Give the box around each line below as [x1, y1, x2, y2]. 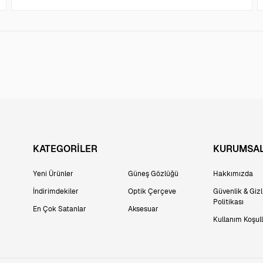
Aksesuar [127, 205, 159, 214]
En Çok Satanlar [33, 205, 86, 214]
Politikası [213, 198, 244, 207]
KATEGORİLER [33, 143, 97, 155]
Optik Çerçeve [127, 187, 176, 196]
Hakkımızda [213, 170, 254, 178]
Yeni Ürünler [33, 170, 73, 178]
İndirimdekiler [33, 187, 79, 196]
